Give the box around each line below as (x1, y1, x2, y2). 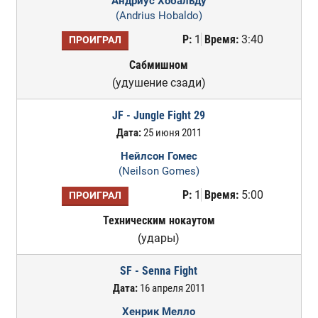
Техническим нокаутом (102, 214, 215, 227)
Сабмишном (129, 58, 189, 72)
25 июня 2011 (141, 126, 202, 139)
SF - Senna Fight (120, 264, 198, 278)
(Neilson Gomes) (118, 165, 199, 177)
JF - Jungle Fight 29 (112, 109, 206, 122)
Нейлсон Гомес (120, 150, 197, 163)
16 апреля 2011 (137, 282, 205, 295)
